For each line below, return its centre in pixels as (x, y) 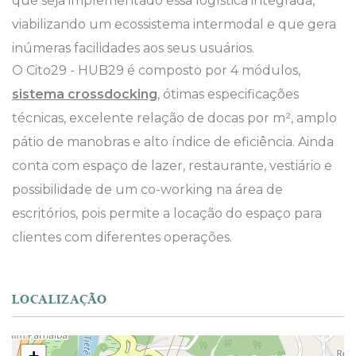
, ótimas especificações (228, 94)
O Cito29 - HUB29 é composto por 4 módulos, (156, 70)
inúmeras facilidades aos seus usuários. (133, 48)
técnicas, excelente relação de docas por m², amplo (174, 118)
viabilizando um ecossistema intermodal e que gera (174, 24)
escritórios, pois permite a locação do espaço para (167, 213)
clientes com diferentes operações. (124, 237)
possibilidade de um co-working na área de (147, 190)
